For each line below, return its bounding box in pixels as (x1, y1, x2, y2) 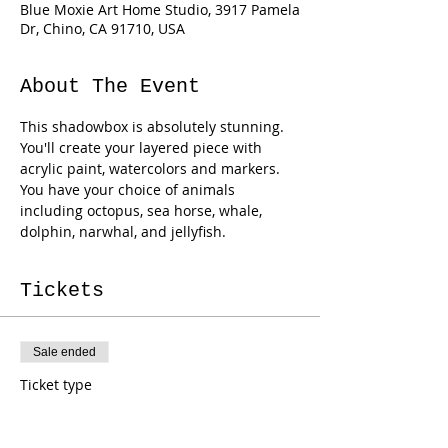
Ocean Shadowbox (20, 398, 193, 425)
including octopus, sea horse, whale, (20, 201, 266, 220)
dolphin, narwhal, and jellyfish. (20, 222, 226, 241)
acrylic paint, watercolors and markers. (20, 159, 284, 178)
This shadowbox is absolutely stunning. (20, 117, 288, 136)
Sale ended (33, 345, 96, 359)
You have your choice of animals (20, 180, 239, 199)
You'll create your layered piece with (20, 138, 266, 157)
